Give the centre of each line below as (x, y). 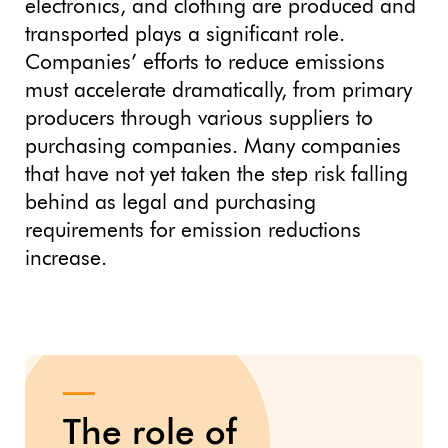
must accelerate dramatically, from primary (218, 91)
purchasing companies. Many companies (213, 147)
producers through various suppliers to (199, 119)
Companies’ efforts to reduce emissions (205, 63)
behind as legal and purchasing (170, 203)
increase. (66, 259)
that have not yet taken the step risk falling (216, 175)
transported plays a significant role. (185, 35)
